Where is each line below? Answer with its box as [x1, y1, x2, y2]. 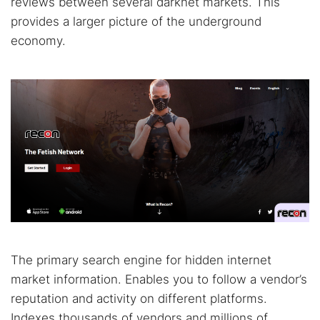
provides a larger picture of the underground [11, 14, 261, 29]
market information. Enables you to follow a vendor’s [11, 272, 307, 286]
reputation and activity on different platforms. [11, 291, 267, 306]
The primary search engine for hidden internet [11, 253, 271, 267]
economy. [11, 34, 66, 48]
